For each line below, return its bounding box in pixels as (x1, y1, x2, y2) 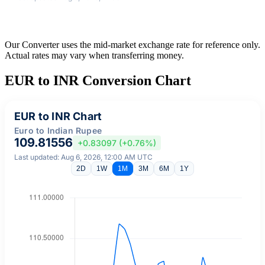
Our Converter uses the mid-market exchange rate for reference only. (5, 39, 260, 50)
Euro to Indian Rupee (14, 125, 102, 135)
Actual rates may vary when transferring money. (5, 50, 184, 60)
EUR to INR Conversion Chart (5, 72, 191, 88)
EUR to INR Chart (14, 109, 102, 122)
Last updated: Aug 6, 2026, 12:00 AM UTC (14, 152, 153, 161)
